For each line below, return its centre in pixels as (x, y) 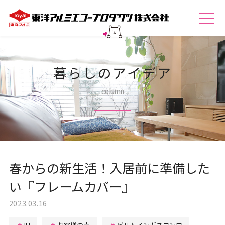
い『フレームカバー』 (71, 186)
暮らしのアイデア (113, 73)
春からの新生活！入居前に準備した (109, 167)
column (113, 91)
